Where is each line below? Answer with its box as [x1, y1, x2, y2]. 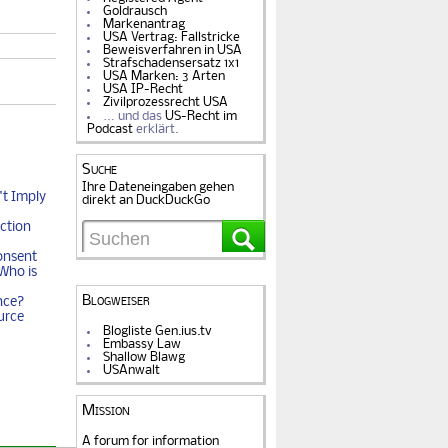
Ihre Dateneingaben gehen [82, 180, 234, 194]
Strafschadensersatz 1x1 [103, 56, 240, 70]
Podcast [87, 122, 133, 136]
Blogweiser [82, 293, 150, 309]
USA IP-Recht [103, 82, 184, 96]
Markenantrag [103, 17, 186, 31]
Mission [82, 403, 130, 419]
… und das [103, 109, 166, 123]
